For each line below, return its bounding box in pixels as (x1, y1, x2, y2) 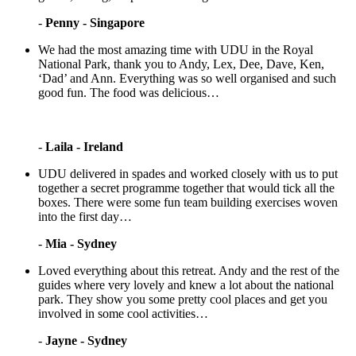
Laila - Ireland (45, 139, 123, 153)
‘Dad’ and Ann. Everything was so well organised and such (38, 71, 336, 85)
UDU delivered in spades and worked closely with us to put (38, 166, 338, 180)
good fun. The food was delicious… (38, 85, 219, 99)
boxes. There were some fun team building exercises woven (38, 195, 338, 209)
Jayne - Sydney (45, 333, 127, 347)
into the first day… (38, 209, 132, 223)
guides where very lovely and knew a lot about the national (38, 277, 334, 292)
